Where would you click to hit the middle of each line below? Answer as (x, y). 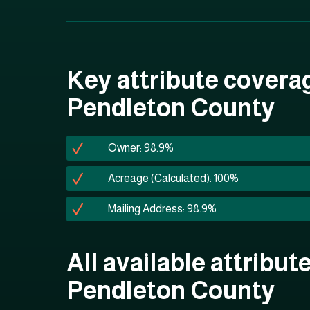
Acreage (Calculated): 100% (173, 178)
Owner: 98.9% (141, 148)
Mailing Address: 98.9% (162, 209)
